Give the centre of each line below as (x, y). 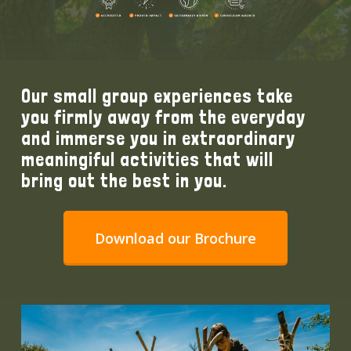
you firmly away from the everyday (164, 117)
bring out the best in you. (125, 180)
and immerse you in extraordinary (159, 138)
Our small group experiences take (157, 96)
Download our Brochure (175, 238)
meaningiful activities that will (148, 159)
